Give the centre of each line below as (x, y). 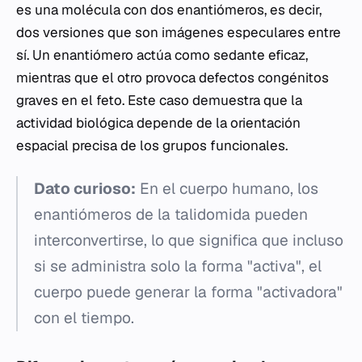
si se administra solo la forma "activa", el (178, 266)
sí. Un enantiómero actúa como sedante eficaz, (162, 55)
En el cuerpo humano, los (227, 189)
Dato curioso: (85, 189)
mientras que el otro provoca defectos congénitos (173, 78)
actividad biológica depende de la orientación (158, 123)
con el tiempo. (84, 318)
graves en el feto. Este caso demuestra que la (159, 100)
